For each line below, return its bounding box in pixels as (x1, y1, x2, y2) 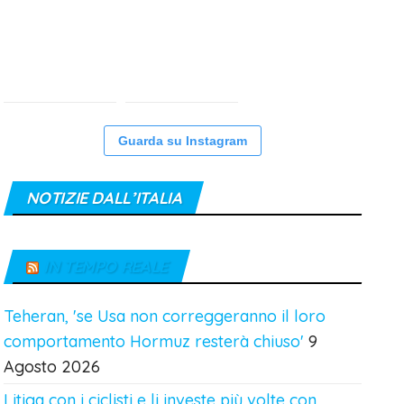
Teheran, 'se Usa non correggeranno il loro (4, 305, 326, 326)
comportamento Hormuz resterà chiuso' (4, 330, 305, 352)
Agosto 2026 (4, 355, 101, 377)
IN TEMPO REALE (42, 255, 168, 277)
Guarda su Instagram (118, 133, 248, 148)
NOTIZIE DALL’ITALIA (26, 187, 182, 208)
